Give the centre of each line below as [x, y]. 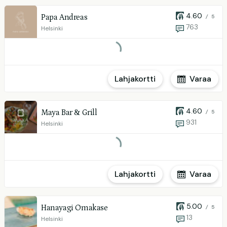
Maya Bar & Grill [69, 112]
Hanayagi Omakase [74, 208]
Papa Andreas [64, 17]
